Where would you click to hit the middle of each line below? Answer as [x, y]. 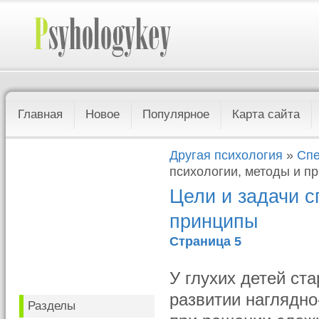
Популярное [176, 114]
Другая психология [226, 155]
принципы [214, 221]
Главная [41, 114]
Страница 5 [206, 241]
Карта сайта [266, 114]
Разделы [52, 306]
